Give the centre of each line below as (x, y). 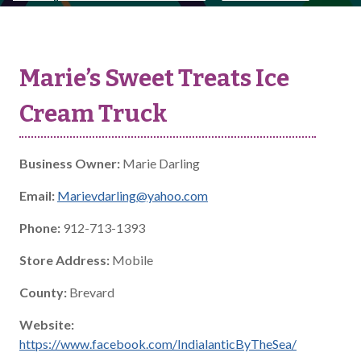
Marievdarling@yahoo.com (133, 195)
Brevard (91, 292)
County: (43, 292)
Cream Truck (93, 114)
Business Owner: (70, 163)
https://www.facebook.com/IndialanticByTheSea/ (158, 344)
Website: (47, 324)
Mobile (131, 260)
